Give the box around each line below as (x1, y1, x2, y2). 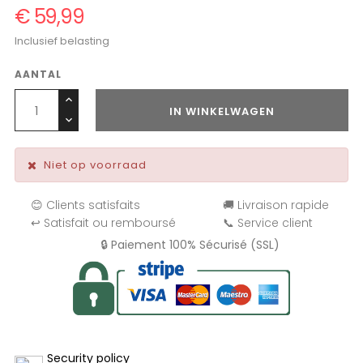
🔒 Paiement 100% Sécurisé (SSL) (100, 237, 280, 253)
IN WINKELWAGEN (169, 104, 275, 119)
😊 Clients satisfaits (31, 197, 140, 213)
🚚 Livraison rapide (223, 197, 330, 213)
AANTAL (15, 67, 62, 81)
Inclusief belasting (15, 33, 109, 49)
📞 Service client (223, 215, 314, 231)
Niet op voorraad (44, 157, 147, 173)
